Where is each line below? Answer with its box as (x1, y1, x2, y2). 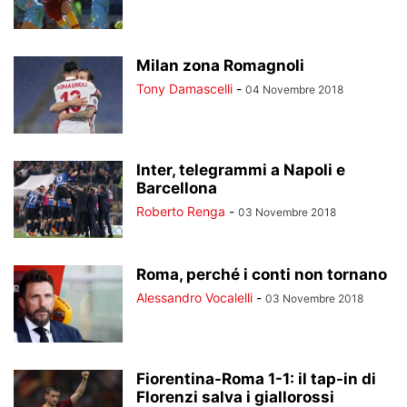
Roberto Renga (136, 203, 225, 219)
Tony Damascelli (136, 81, 233, 96)
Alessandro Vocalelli (136, 290, 253, 305)
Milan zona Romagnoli (136, 56, 304, 74)
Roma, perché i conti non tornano (136, 265, 387, 283)
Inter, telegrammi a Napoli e (136, 161, 345, 179)
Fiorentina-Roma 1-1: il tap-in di (136, 370, 376, 388)
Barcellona (136, 179, 217, 197)
